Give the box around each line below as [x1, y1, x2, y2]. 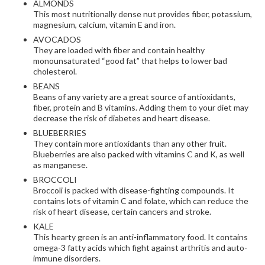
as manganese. [33, 160, 88, 170]
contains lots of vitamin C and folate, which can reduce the [33, 196, 248, 206]
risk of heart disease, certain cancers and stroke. [33, 206, 211, 216]
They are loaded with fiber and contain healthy [33, 45, 205, 55]
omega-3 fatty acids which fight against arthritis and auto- [33, 243, 247, 253]
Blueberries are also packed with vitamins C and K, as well [33, 149, 244, 159]
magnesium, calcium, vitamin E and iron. [33, 20, 176, 30]
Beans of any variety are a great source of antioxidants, [33, 92, 235, 102]
